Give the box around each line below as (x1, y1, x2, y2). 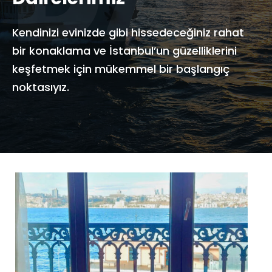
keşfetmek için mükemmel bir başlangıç (12, 61, 229, 77)
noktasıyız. (12, 80, 69, 95)
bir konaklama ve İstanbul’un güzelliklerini (12, 43, 237, 59)
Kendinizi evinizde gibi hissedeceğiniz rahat (12, 25, 244, 41)
